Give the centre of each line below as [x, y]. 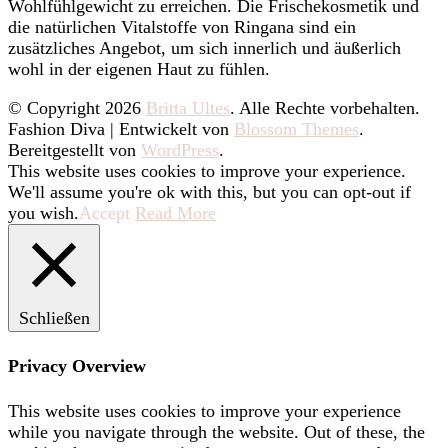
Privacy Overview [77, 366]
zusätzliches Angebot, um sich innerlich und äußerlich [204, 48]
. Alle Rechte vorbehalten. [325, 108]
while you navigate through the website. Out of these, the [216, 432]
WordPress [180, 150]
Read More [175, 213]
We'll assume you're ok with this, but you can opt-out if [209, 192]
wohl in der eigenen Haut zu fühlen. [139, 69]
